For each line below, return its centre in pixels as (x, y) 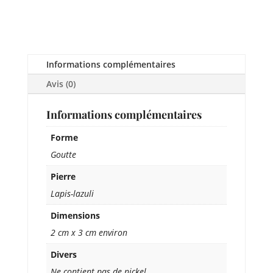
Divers (63, 255)
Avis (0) (61, 84)
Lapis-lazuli (72, 194)
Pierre (63, 177)
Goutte (63, 155)
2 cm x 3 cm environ (89, 233)
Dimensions (75, 216)
